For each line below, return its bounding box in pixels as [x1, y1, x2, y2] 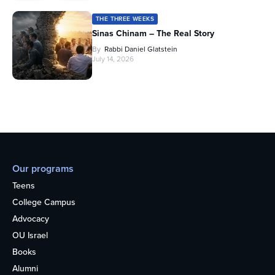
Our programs [12, 161, 74, 176]
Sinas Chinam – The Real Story [92, 26, 214, 40]
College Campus [12, 195, 76, 209]
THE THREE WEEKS [96, 14, 154, 23]
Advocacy [12, 212, 49, 225]
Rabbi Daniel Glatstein [104, 43, 177, 55]
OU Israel [12, 228, 48, 242]
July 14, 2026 [92, 53, 134, 64]
